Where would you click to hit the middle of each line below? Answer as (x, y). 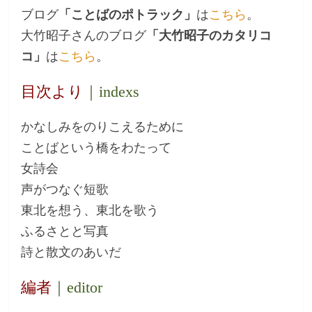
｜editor (77, 287)
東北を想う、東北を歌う (90, 210)
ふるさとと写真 (65, 231)
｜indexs (112, 91)
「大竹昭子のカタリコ (209, 35)
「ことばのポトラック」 (128, 14)
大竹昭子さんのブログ (84, 35)
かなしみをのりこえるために (103, 126)
